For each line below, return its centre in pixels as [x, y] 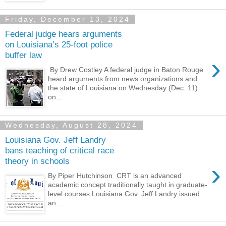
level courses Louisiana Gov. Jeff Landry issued [124, 193]
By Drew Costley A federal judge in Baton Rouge [126, 69]
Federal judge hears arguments [64, 34]
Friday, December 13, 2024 [68, 19]
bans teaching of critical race [60, 151]
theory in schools [37, 161]
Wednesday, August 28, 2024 [71, 125]
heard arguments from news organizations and [123, 78]
